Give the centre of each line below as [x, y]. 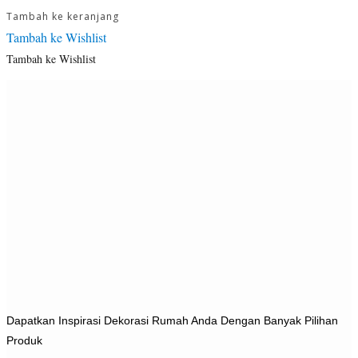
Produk [24, 340]
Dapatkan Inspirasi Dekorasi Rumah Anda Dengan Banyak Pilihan [172, 320]
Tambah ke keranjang [63, 16]
